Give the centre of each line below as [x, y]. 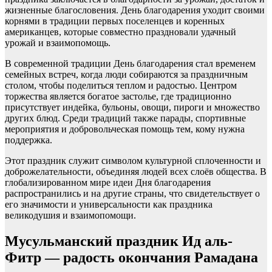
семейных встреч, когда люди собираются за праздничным [126, 74]
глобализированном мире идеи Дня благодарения [108, 182]
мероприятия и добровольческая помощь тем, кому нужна [125, 129]
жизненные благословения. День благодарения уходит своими [135, 10]
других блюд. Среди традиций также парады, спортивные [125, 118]
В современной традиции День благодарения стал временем [130, 63]
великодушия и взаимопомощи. [70, 215]
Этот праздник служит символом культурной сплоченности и [133, 160]
